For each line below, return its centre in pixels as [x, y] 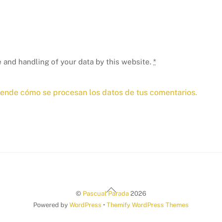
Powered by [51, 205]
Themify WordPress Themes [148, 205]
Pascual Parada [106, 194]
